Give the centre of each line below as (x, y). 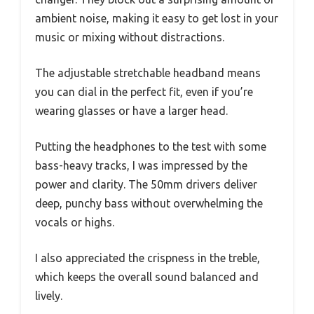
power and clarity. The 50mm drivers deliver (146, 184)
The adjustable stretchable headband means (148, 73)
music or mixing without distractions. (130, 37)
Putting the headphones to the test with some (151, 146)
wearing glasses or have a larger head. (131, 110)
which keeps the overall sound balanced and (147, 277)
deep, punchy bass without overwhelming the (149, 203)
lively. (49, 295)
